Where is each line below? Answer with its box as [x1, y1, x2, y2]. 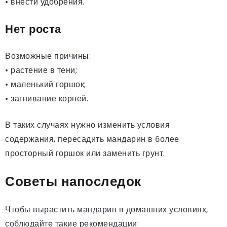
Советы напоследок [5, 173, 141, 190]
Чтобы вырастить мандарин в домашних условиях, [5, 203, 208, 215]
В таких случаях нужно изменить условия [5, 119, 170, 131]
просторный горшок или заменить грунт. [5, 147, 165, 159]
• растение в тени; [5, 64, 77, 76]
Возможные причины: [5, 50, 91, 62]
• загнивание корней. [5, 92, 88, 104]
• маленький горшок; [5, 78, 86, 90]
